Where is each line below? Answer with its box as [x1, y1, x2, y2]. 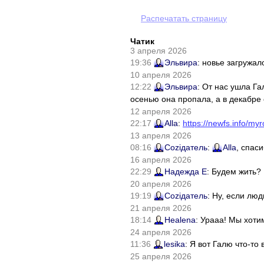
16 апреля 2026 [130, 155, 192, 164]
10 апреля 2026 [130, 70, 192, 80]
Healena [164, 215, 196, 225]
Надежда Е [164, 167, 207, 176]
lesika [164, 239, 185, 249]
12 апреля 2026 [130, 107, 192, 116]
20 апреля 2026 [130, 179, 192, 189]
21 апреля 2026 [130, 203, 192, 213]
